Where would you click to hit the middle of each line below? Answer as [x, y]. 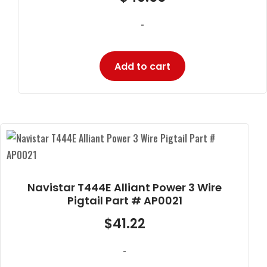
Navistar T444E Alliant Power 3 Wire [125, 187]
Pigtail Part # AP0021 [125, 200]
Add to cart [142, 66]
